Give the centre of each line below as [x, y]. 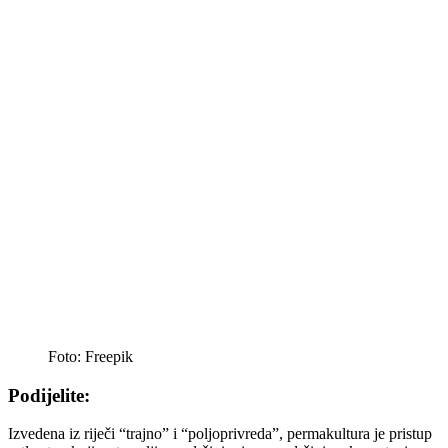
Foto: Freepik [90, 356]
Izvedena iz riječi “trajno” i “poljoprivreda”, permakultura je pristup [220, 434]
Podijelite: [49, 395]
